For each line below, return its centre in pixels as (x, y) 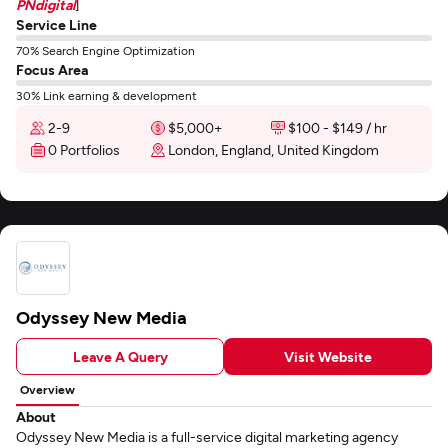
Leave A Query (120, 356)
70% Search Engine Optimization (105, 50)
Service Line (56, 24)
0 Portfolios (84, 149)
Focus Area (52, 69)
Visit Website (328, 356)
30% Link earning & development (106, 95)
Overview (47, 389)
